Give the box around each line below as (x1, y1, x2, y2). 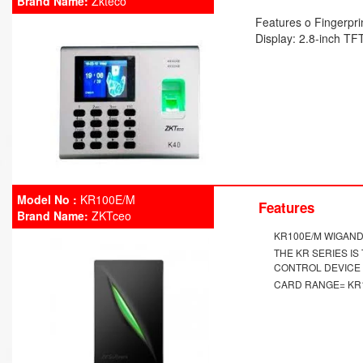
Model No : (17, 191, 77, 207)
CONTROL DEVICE (274, 260, 361, 274)
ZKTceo (88, 207, 131, 224)
